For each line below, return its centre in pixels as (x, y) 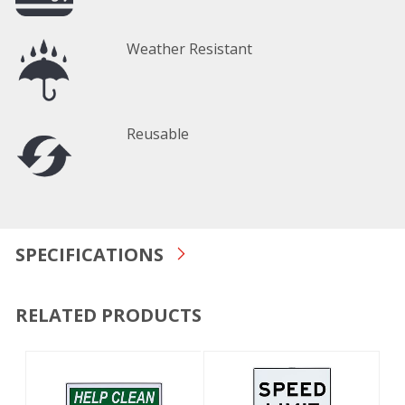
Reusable (158, 133)
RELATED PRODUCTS (108, 315)
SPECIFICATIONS (89, 254)
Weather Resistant (190, 48)
